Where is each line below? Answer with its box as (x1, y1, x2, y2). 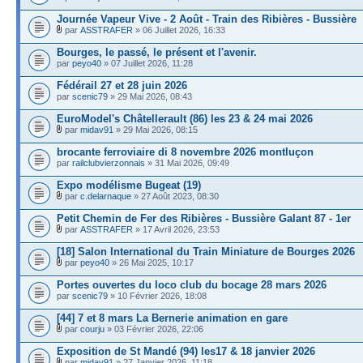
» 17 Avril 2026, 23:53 (133, 224, 220, 234)
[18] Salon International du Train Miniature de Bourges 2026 (57, 245, 355, 258)
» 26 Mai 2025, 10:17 (109, 257, 194, 267)
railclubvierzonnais (72, 157, 145, 168)
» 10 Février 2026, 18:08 (108, 290, 207, 301)
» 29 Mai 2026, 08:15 (113, 124, 198, 135)
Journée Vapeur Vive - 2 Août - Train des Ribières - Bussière (57, 12, 357, 25)
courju (80, 323, 105, 334)
